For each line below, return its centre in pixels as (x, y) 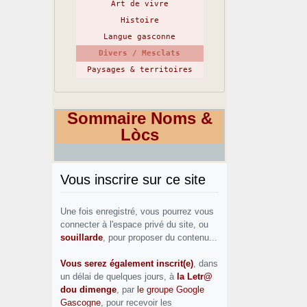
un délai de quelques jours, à (119, 277)
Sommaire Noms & (139, 118)
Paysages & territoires (139, 70)
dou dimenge (88, 290)
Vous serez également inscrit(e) (127, 263)
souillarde (82, 237)
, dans (206, 263)
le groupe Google (171, 290)
